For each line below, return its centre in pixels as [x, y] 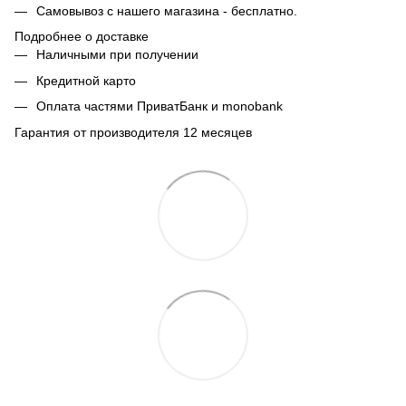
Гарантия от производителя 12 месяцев [133, 132]
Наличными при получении [117, 55]
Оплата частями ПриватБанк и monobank [159, 106]
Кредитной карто [86, 80]
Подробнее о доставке [82, 37]
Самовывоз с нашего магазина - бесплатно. [167, 11]
